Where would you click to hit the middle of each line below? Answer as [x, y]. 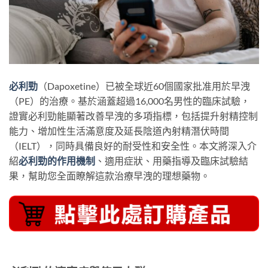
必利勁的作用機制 [57, 161]
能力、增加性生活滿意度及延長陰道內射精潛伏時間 [119, 131]
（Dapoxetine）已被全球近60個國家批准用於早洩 [144, 86]
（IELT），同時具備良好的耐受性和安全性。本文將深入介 [133, 146]
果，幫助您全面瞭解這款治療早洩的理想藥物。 [109, 176]
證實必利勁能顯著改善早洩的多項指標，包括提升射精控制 [133, 116]
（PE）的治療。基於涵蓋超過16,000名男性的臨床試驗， [130, 101]
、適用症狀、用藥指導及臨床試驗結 [172, 161]
